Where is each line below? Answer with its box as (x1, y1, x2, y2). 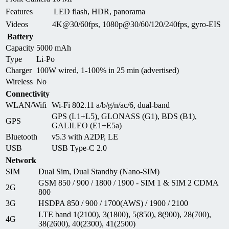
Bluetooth (6, 132, 37, 141)
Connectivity (6, 89, 50, 98)
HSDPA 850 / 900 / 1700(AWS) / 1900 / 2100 (38, 198, 188, 208)
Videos (6, 19, 28, 29)
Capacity (6, 43, 34, 52)
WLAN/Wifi (6, 100, 47, 109)
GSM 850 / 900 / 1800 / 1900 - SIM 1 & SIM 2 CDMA (38, 178, 218, 187)
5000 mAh (36, 43, 71, 52)
